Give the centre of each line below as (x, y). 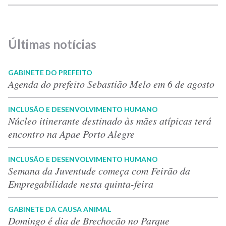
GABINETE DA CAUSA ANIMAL (60, 209)
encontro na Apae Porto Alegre (71, 133)
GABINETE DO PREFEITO (50, 72)
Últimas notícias (52, 44)
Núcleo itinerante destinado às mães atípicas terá (110, 120)
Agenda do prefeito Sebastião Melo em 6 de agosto (111, 83)
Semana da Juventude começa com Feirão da (99, 170)
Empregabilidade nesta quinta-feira (81, 183)
